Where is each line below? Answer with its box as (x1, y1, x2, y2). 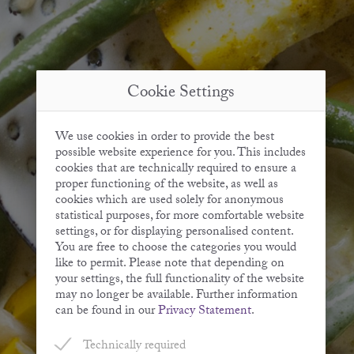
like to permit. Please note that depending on (55, 254, 284, 276)
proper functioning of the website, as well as (55, 175, 278, 197)
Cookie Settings (127, 80, 235, 109)
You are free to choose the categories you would (55, 238, 296, 260)
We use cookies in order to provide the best (55, 127, 274, 149)
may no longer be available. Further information (55, 285, 298, 307)
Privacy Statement (157, 301, 251, 323)
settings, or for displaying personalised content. (55, 222, 293, 244)
